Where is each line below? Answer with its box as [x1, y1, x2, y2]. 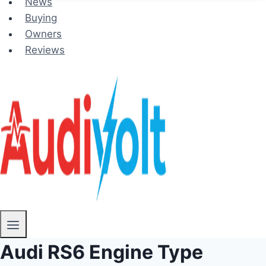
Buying [25, 11, 58, 24]
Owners [25, 27, 62, 40]
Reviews [25, 43, 65, 56]
